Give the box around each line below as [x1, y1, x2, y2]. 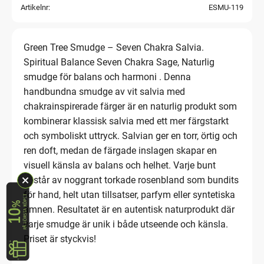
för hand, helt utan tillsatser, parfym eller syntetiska [24, 189, 235, 200]
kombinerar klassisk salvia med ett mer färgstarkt [24, 115, 229, 127]
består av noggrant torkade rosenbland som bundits [24, 174, 239, 186]
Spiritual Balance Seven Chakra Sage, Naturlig [24, 56, 214, 68]
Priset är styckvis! [24, 233, 96, 245]
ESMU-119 [208, 2, 243, 12]
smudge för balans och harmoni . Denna [24, 71, 191, 82]
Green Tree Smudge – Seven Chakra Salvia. [24, 41, 204, 53]
